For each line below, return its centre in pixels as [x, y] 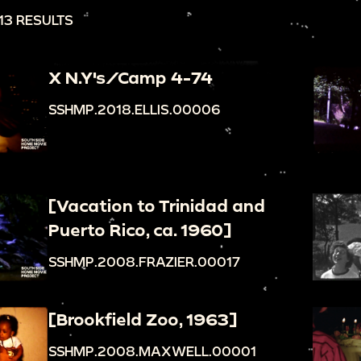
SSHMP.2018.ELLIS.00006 [135, 109]
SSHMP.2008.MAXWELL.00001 [153, 351]
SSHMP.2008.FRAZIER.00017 [145, 261]
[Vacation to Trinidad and [157, 205]
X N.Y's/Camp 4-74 [131, 77]
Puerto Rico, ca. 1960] [140, 229]
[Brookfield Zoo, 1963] [143, 319]
